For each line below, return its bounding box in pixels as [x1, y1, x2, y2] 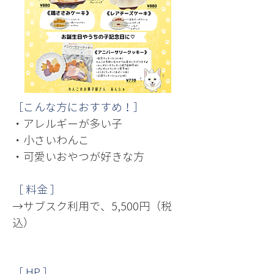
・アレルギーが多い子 [12, 116, 122, 131]
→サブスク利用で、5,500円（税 [12, 199, 172, 214]
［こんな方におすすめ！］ [12, 100, 144, 115]
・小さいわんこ [12, 133, 89, 148]
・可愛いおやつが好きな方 [12, 149, 144, 165]
